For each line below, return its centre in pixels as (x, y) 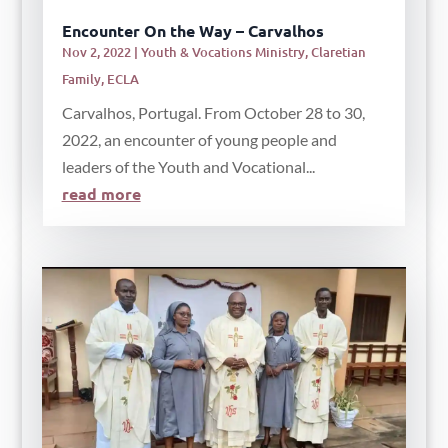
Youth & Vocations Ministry (222, 51)
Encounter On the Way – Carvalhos (192, 30)
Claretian (338, 51)
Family (81, 78)
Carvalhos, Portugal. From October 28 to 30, (213, 112)
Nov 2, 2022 (96, 51)
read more (101, 193)
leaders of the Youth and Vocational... (188, 166)
